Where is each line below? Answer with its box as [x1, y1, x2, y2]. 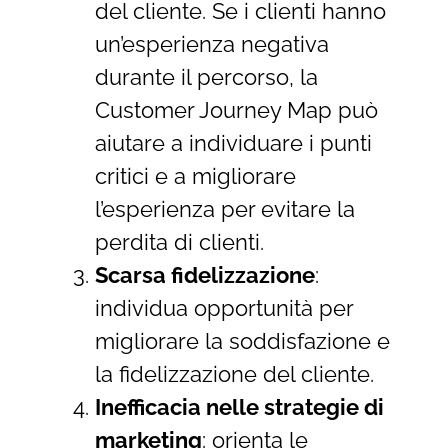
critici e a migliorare [94, 162, 296, 189]
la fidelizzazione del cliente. [94, 360, 374, 387]
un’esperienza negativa [94, 30, 329, 57]
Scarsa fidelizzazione [94, 261, 315, 288]
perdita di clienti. [94, 228, 264, 255]
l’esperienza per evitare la [94, 195, 355, 222]
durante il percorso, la [94, 63, 318, 90]
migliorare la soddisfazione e [94, 327, 390, 354]
